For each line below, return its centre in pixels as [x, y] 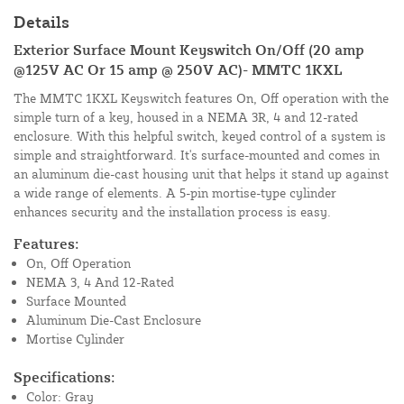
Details [41, 22]
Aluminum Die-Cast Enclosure [114, 320]
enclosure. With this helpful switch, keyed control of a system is [200, 136]
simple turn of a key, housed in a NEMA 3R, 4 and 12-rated [186, 117]
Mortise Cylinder [75, 339]
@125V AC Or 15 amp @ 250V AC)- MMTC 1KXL [178, 70]
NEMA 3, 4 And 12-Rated [100, 282]
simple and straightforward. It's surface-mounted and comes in [197, 155]
